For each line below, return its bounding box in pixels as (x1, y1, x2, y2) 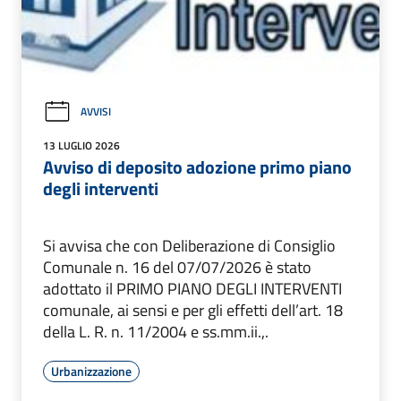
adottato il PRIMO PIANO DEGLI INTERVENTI (43, 276, 342, 301)
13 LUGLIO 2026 (43, 136, 120, 154)
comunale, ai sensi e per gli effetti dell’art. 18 (43, 297, 343, 322)
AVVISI (81, 103, 111, 121)
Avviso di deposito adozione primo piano (43, 152, 352, 181)
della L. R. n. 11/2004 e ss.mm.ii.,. (43, 319, 269, 344)
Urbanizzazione (51, 361, 132, 380)
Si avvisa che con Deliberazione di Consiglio (43, 233, 336, 258)
